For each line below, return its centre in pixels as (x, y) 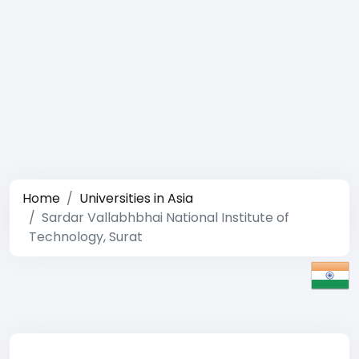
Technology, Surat (86, 237)
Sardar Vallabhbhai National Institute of (165, 218)
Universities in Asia (136, 198)
